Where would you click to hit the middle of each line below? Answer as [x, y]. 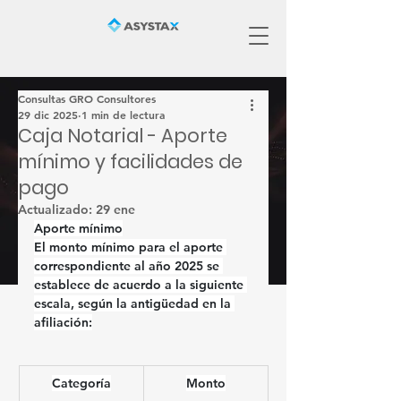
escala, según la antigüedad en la [134, 303]
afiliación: [63, 322]
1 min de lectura [123, 115]
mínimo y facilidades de [130, 162]
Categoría [81, 383]
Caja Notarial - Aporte [123, 136]
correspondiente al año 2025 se [128, 266]
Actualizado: [57, 209]
